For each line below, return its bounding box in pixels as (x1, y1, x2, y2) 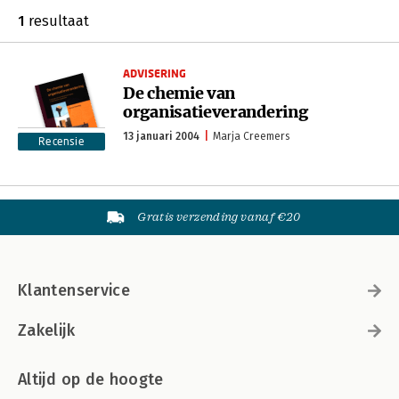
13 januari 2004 (123, 130, 199, 142)
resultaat (25, 12, 89, 29)
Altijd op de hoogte (18, 370, 164, 389)
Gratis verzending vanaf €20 (137, 210, 301, 224)
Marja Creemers (213, 130, 289, 142)
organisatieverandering (123, 102, 308, 122)
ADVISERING (123, 67, 186, 80)
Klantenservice (18, 281, 131, 300)
